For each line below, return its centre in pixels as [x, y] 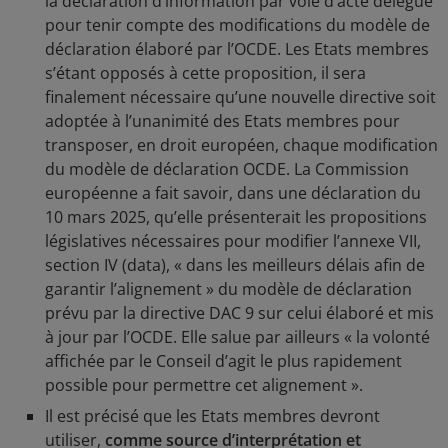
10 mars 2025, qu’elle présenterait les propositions [236, 217]
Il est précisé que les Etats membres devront [212, 416]
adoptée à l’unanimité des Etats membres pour [222, 121]
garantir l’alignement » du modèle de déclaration [228, 289]
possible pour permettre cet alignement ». [204, 385]
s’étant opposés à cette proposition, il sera [205, 73]
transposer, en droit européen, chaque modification [241, 145]
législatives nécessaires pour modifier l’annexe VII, [233, 241]
